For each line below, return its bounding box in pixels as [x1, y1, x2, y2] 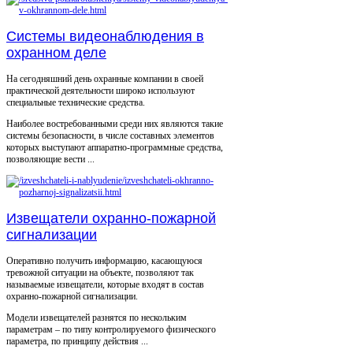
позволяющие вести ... [6, 153, 95, 165]
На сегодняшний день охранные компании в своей [6, 72, 203, 84]
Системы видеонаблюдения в [6, 28, 204, 44]
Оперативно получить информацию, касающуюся [6, 255, 203, 266]
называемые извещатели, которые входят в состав [6, 278, 204, 290]
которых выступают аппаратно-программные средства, [6, 141, 223, 153]
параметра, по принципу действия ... [6, 335, 148, 347]
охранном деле [6, 44, 106, 61]
